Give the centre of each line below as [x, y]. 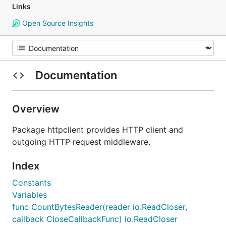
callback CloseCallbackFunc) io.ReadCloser [95, 219]
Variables [30, 195]
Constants [32, 183]
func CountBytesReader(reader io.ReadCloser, [100, 207]
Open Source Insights [56, 23]
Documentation [76, 75]
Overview [37, 109]
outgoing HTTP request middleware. [81, 142]
